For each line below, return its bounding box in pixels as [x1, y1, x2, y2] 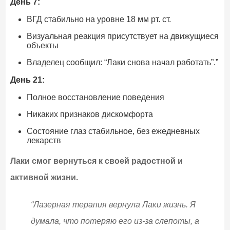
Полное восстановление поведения [26, 93, 164, 102]
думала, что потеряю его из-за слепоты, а [30, 217, 199, 226]
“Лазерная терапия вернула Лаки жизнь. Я [30, 200, 196, 209]
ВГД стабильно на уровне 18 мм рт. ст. [26, 15, 171, 24]
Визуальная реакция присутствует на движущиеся [26, 32, 219, 41]
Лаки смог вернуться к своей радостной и [10, 157, 183, 166]
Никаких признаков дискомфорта [26, 110, 153, 119]
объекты [26, 41, 59, 50]
